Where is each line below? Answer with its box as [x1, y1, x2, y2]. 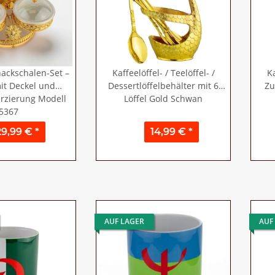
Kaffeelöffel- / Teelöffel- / [112, 67, 215, 79]
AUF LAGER [104, 216, 144, 227]
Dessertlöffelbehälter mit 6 [108, 80, 219, 91]
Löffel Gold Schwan [124, 93, 203, 104]
